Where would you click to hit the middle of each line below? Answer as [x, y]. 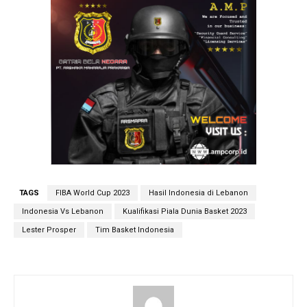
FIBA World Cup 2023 [93, 193]
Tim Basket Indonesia [135, 230]
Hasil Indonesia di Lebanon [198, 193]
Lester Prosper [49, 230]
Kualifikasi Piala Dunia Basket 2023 [185, 212]
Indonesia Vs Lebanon [63, 212]
